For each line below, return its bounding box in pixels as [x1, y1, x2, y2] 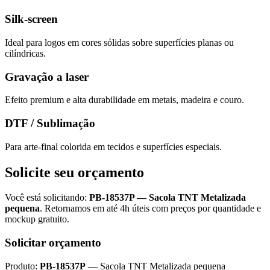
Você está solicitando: [5, 192, 89, 203]
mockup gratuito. [5, 214, 69, 225]
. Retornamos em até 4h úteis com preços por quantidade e [40, 203, 261, 214]
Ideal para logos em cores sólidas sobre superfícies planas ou [5, 37, 234, 48]
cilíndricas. [5, 48, 46, 58]
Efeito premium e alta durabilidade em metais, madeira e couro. [5, 95, 244, 105]
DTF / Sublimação [5, 116, 95, 130]
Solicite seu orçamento [5, 164, 144, 180]
